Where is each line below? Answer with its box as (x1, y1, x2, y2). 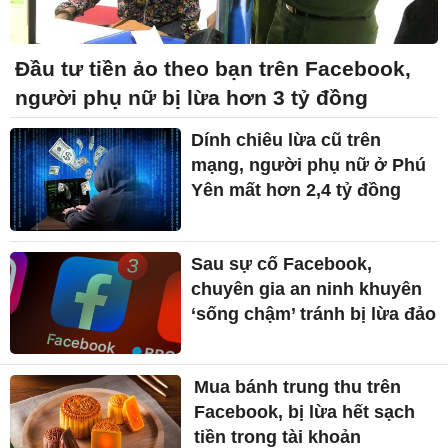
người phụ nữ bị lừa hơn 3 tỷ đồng (15, 85, 368, 109)
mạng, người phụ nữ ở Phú (191, 154, 427, 175)
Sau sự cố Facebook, (191, 253, 373, 274)
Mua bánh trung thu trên (194, 377, 402, 398)
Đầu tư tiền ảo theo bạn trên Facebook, (15, 56, 411, 80)
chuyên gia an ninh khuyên (191, 278, 423, 299)
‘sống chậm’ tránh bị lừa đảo (191, 303, 437, 324)
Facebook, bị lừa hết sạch (194, 402, 416, 423)
